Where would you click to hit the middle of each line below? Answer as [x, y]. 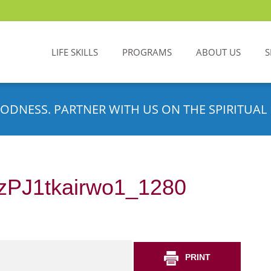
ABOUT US [218, 52]
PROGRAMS [147, 52]
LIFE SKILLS [75, 52]
